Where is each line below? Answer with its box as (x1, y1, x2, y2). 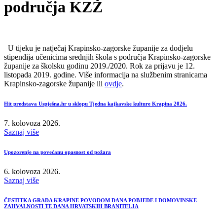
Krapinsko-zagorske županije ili (4, 79, 105, 88)
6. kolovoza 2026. (4, 167, 60, 176)
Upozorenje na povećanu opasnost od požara (4, 148, 111, 155)
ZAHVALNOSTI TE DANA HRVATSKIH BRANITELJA (4, 203, 139, 209)
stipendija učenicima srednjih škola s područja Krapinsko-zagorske (4, 52, 211, 61)
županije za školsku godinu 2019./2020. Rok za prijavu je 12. (4, 61, 195, 70)
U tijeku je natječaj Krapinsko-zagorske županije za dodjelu (4, 43, 193, 52)
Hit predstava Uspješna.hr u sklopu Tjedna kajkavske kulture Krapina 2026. (4, 100, 187, 107)
